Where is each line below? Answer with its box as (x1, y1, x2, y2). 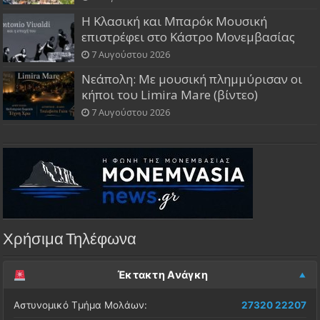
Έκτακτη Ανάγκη (116, 269, 209, 282)
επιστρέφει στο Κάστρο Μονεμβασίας (81, 29, 296, 46)
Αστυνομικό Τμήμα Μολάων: (14, 299, 148, 311)
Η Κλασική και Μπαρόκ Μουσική (81, 13, 268, 30)
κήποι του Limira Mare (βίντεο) (81, 86, 259, 104)
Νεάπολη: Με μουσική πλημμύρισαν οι (81, 71, 303, 88)
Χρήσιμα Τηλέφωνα (3, 232, 137, 249)
